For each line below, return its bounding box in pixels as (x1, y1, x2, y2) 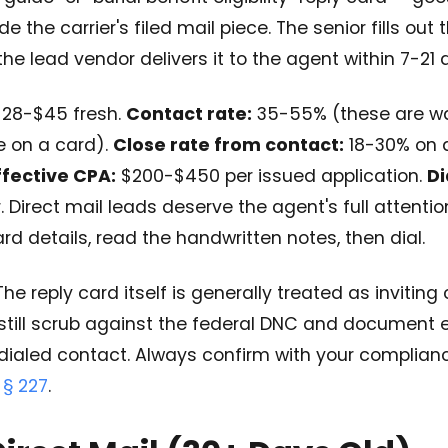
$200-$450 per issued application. (116, 164, 427, 188)
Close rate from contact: (113, 133, 344, 157)
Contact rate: (126, 102, 252, 126)
